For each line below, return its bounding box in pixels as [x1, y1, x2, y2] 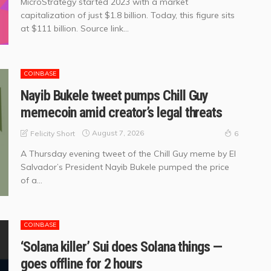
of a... [21, 174, 42, 186]
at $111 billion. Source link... [21, 23, 129, 34]
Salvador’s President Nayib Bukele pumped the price [21, 161, 229, 172]
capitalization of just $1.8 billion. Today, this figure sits [21, 10, 235, 21]
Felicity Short [30, 128, 75, 138]
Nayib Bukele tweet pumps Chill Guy [21, 87, 209, 104]
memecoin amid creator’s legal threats [21, 103, 223, 121]
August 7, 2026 [92, 128, 144, 138]
